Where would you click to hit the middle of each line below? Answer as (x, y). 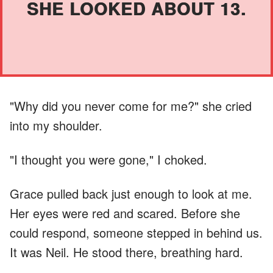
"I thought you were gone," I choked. (108, 159)
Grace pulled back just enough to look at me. (131, 193)
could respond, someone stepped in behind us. (136, 232)
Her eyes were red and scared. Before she (125, 213)
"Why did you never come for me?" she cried (131, 105)
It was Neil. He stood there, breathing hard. (126, 252)
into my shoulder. (56, 125)
